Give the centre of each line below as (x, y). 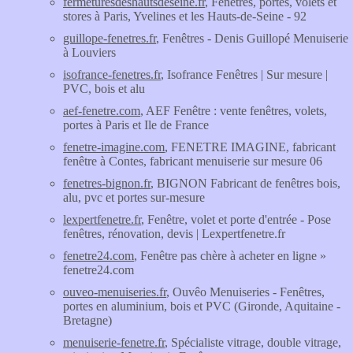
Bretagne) (87, 320)
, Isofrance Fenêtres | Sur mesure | (244, 74)
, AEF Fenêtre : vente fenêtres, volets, (234, 111)
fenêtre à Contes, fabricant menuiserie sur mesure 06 (193, 161)
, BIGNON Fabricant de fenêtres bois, (245, 183)
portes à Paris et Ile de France (136, 125)
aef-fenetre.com (102, 111)
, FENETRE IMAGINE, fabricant (250, 147)
